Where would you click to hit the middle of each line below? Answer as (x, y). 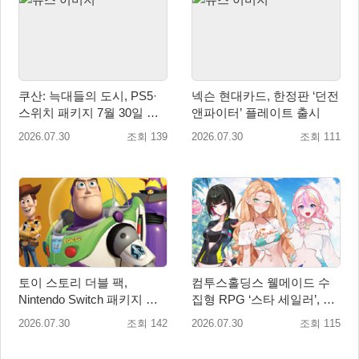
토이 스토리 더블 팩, (73, 283)
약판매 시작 (50, 317)
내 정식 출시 (52, 129)
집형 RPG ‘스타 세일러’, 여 (263, 300)
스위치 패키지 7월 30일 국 (89, 112)
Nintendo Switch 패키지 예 (88, 300)
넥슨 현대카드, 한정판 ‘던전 (265, 95)
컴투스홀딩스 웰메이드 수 (261, 283)
